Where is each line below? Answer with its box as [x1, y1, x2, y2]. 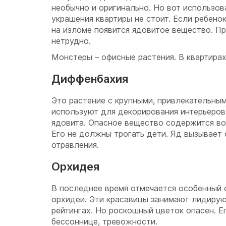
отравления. [51, 140, 99, 150]
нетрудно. [51, 36, 91, 46]
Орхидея [51, 160, 99, 173]
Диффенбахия [51, 72, 128, 85]
